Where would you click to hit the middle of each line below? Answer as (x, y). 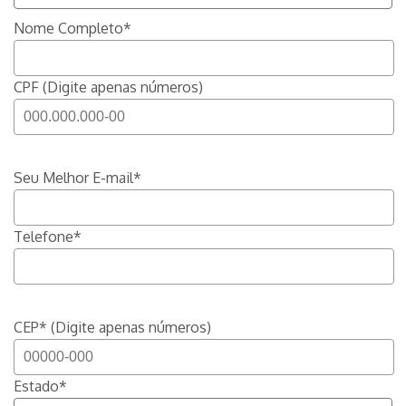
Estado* (40, 386)
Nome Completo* (72, 28)
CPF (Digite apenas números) (108, 87)
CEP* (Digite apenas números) (112, 327)
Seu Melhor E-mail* (77, 178)
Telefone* (48, 237)
